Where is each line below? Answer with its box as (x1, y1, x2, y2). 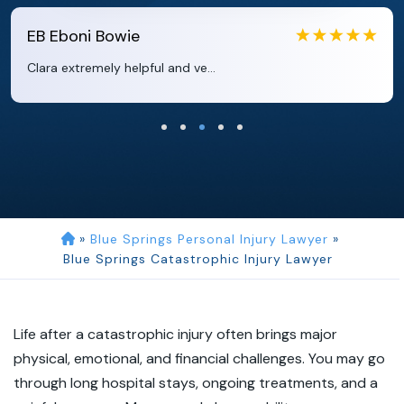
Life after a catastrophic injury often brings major (14, 325, 337, 344)
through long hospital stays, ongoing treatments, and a (14, 373, 378, 392)
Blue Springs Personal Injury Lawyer (89, 231, 328, 247)
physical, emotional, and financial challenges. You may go (14, 349, 385, 368)
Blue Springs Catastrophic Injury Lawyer (62, 251, 333, 267)
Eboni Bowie (50, 25, 140, 47)
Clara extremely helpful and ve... (27, 60, 216, 76)
